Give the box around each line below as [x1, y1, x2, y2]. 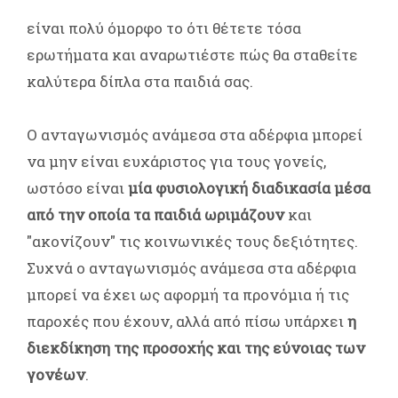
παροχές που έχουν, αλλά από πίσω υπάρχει [27, 310, 347, 331]
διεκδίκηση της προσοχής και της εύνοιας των [27, 337, 365, 358]
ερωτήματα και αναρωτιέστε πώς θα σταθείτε [27, 44, 358, 65]
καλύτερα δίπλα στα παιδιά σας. [27, 70, 257, 92]
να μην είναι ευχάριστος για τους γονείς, [27, 150, 326, 171]
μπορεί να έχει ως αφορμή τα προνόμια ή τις [27, 283, 349, 305]
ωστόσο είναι [27, 177, 128, 198]
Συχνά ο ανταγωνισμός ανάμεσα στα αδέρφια [27, 257, 356, 278]
